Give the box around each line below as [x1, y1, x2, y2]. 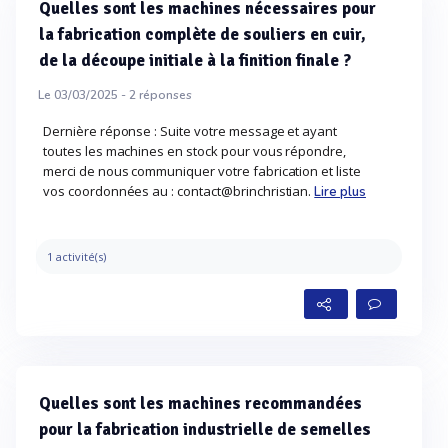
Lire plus [314, 183, 366, 201]
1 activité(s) [47, 249, 106, 264]
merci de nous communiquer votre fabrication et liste [43, 162, 361, 180]
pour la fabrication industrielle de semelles [39, 419, 371, 440]
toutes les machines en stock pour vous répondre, [43, 142, 347, 160]
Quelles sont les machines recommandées [39, 393, 362, 414]
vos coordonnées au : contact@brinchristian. [43, 182, 315, 200]
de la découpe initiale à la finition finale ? [39, 50, 351, 71]
